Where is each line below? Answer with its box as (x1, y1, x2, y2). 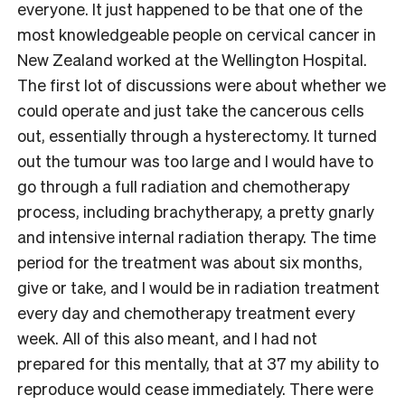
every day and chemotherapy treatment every (17, 302, 355, 324)
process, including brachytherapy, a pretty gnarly (17, 201, 374, 222)
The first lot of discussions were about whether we (17, 74, 386, 96)
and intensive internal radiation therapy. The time (17, 226, 376, 248)
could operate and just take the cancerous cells (17, 99, 364, 121)
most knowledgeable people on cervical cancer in (17, 24, 376, 45)
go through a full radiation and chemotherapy (17, 175, 350, 197)
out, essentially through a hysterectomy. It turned (17, 125, 377, 146)
